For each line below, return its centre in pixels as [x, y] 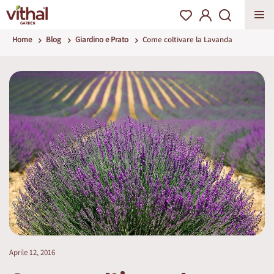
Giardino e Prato [102, 39]
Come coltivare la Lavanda [187, 39]
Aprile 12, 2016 [32, 252]
